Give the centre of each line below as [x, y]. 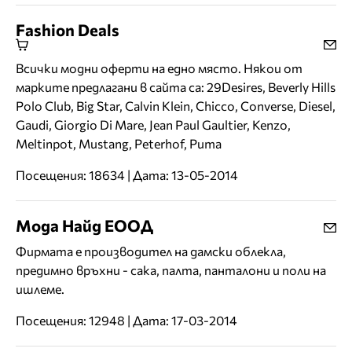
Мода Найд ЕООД [84, 225]
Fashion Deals [68, 30]
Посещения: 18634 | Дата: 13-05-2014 [127, 175]
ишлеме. [40, 289]
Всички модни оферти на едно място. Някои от [159, 68]
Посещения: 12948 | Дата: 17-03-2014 [126, 321]
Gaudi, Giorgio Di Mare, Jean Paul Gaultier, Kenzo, [153, 125]
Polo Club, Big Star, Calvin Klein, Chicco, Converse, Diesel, [176, 106]
